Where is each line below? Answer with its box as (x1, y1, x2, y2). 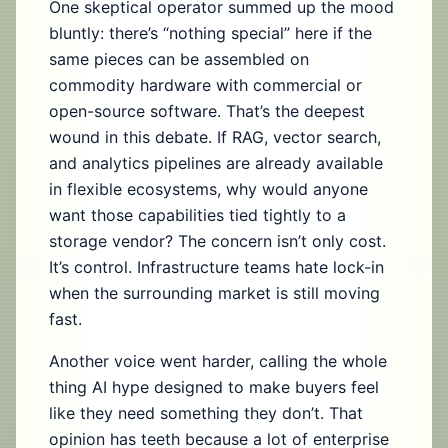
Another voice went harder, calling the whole (49, 351, 387, 371)
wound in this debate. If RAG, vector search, (49, 127, 381, 147)
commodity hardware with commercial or (49, 75, 362, 95)
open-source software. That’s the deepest (49, 101, 365, 121)
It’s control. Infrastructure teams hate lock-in (49, 257, 384, 277)
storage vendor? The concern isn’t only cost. (49, 231, 386, 251)
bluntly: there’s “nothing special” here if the (49, 23, 372, 43)
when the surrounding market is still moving (49, 283, 380, 303)
